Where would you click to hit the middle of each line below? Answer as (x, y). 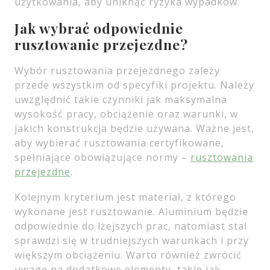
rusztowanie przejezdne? (101, 44)
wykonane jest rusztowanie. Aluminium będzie (131, 212)
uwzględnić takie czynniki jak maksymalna (121, 99)
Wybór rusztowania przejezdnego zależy (117, 71)
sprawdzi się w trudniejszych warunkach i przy (132, 240)
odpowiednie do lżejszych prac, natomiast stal (131, 226)
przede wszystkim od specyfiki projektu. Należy (134, 85)
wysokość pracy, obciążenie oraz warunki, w (126, 114)
